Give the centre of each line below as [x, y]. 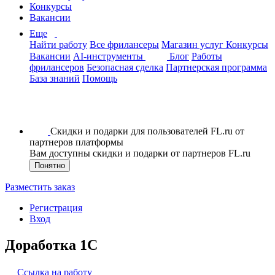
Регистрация [56, 208]
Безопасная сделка [125, 67]
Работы [207, 56]
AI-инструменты [109, 56]
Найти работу [58, 45]
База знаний [55, 78]
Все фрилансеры [124, 45]
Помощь [100, 78]
